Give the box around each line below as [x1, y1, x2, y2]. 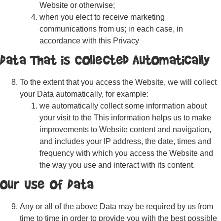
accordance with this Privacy [39, 37, 139, 45]
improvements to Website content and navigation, [39, 125, 211, 134]
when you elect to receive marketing [39, 13, 165, 21]
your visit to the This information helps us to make [39, 113, 211, 122]
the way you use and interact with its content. [39, 161, 195, 169]
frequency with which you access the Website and [39, 149, 213, 157]
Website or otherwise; [39, 1, 115, 9]
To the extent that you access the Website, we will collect [20, 78, 217, 86]
